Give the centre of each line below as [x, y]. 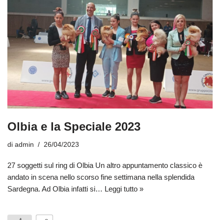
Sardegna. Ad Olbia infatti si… [56, 189]
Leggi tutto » [124, 189]
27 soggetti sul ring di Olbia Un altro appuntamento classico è [105, 165]
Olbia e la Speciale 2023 [74, 127]
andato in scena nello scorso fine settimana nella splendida [101, 177]
